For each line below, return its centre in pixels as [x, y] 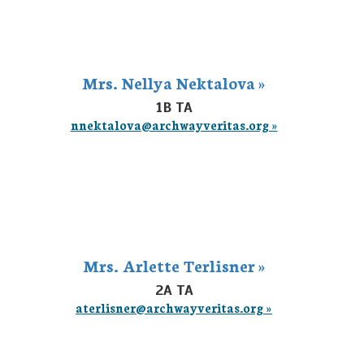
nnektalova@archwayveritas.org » [174, 125]
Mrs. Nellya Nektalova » [174, 82]
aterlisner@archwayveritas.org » [174, 308]
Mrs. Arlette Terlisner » [174, 265]
